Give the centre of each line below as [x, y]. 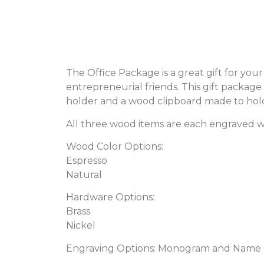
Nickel [81, 226]
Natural [84, 174]
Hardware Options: [110, 197]
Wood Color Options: [115, 146]
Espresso [87, 160]
